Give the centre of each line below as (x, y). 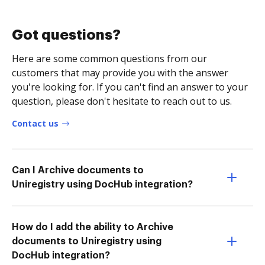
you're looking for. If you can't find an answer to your (130, 87)
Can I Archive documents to (78, 170)
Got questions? (66, 35)
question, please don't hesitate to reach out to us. (122, 101)
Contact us (35, 123)
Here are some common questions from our (109, 58)
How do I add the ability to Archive (93, 227)
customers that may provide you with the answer (120, 72)
